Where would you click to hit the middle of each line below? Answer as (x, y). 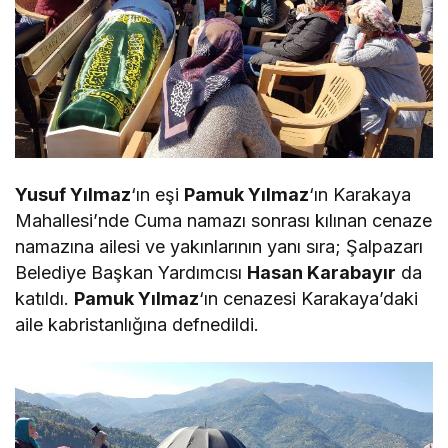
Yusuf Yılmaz (73, 194)
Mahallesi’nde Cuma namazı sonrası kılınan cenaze (224, 220)
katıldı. (45, 298)
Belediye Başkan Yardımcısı (131, 272)
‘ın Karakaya (360, 194)
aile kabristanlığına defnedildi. (137, 324)
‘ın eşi (158, 194)
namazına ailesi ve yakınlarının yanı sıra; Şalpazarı (219, 246)
